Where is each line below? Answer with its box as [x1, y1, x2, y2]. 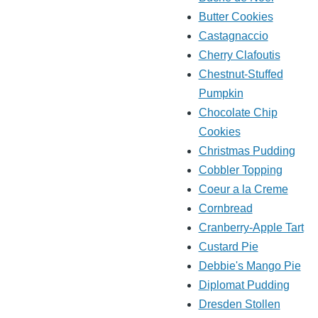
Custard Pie [198, 241, 258, 253]
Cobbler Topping [198, 164, 283, 177]
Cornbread [198, 202, 253, 215]
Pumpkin [198, 87, 243, 100]
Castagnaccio [198, 30, 268, 43]
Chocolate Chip [198, 106, 278, 119]
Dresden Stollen [198, 298, 280, 311]
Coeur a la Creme [198, 183, 288, 196]
